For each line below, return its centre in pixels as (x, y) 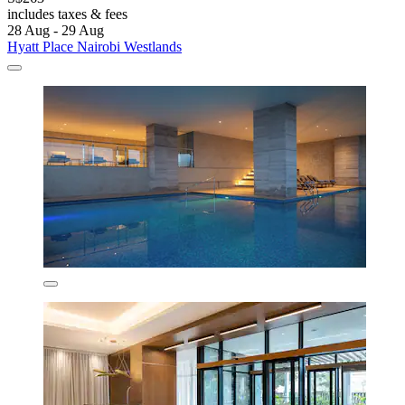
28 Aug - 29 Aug (56, 30)
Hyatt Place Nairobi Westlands (94, 46)
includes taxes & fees (67, 14)
